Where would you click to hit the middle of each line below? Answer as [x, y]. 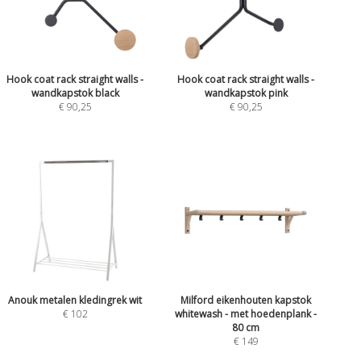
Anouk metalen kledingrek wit [75, 301]
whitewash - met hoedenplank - [246, 314]
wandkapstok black [75, 93]
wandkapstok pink [246, 93]
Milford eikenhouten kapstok [246, 301]
